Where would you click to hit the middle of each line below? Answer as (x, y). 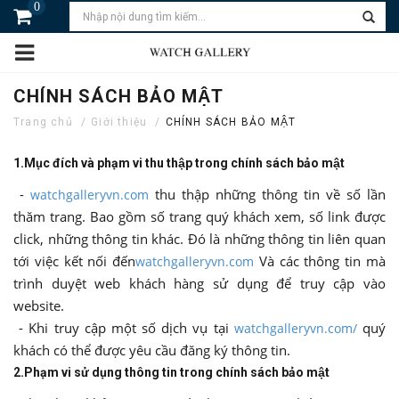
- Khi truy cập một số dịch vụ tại (124, 327)
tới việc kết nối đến (75, 261)
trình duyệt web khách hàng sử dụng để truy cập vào (199, 283)
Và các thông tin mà (320, 261)
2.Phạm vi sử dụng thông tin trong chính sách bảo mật (171, 372)
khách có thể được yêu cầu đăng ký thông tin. (152, 350)
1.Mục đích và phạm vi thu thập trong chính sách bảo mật (179, 163)
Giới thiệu (119, 122)
